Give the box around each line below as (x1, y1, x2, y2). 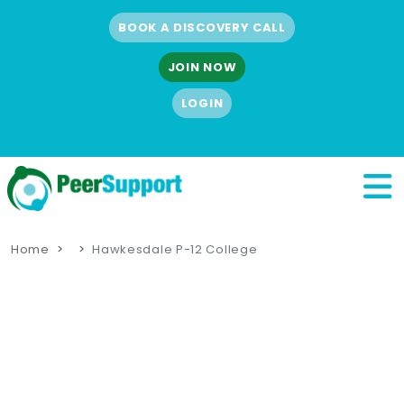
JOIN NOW (167, 59, 237, 76)
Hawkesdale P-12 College (92, 240, 258, 258)
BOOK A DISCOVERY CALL (118, 18, 286, 36)
